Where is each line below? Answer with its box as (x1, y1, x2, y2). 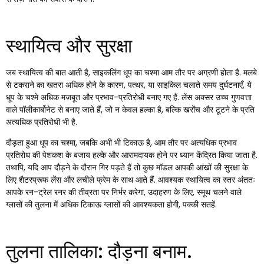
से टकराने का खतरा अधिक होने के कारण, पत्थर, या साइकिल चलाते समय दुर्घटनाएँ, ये (6, 78, 252, 91)
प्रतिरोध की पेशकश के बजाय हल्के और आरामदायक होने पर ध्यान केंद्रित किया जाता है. (6, 148, 258, 161)
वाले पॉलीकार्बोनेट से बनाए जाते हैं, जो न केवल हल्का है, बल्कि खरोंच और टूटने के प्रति (6, 103, 255, 115)
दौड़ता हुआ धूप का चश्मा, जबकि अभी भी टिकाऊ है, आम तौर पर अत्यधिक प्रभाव (6, 136, 237, 148)
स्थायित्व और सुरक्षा (6, 32, 132, 59)
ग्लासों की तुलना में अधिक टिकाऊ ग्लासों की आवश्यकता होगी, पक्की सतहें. (6, 198, 217, 210)
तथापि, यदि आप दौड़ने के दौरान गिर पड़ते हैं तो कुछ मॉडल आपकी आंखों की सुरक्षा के (6, 161, 248, 173)
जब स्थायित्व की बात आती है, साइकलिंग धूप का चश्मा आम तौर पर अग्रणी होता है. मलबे (6, 66, 257, 78)
